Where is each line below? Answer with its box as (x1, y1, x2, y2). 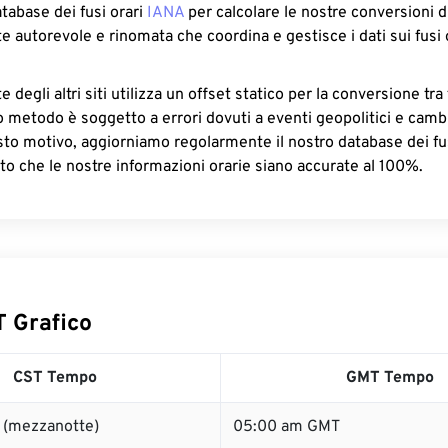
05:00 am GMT (233, 417, 340, 437)
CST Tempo (12, 368, 97, 388)
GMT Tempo (346, 368, 434, 388)
